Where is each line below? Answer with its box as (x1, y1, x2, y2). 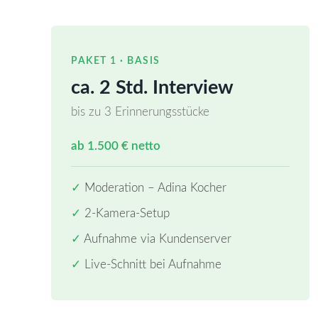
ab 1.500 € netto (71, 140, 160, 152)
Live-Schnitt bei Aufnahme (81, 258, 221, 270)
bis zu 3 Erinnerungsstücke (71, 106, 209, 118)
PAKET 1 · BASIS (71, 55, 160, 66)
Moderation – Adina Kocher (81, 182, 226, 194)
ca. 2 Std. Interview (71, 78, 234, 97)
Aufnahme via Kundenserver (81, 233, 231, 245)
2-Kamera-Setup (81, 207, 170, 219)
